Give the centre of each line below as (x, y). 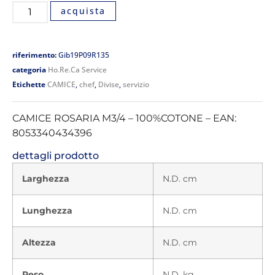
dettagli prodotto (56, 156)
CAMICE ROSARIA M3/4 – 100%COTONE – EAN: (124, 118)
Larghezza (46, 179)
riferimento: (35, 55)
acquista (83, 10)
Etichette (29, 84)
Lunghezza (47, 211)
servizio (136, 84)
